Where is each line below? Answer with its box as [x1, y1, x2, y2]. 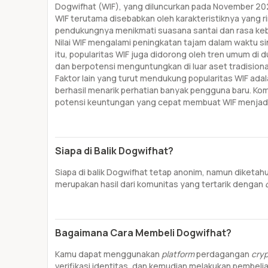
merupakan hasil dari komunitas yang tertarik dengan [55, 178, 265, 190]
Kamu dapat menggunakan [55, 248, 162, 260]
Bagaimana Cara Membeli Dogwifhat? [55, 226, 232, 239]
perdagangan [196, 248, 251, 260]
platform [162, 248, 196, 260]
